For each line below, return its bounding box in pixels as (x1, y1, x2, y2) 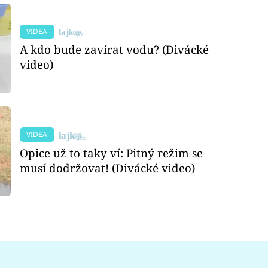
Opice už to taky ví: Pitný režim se (20, 145, 203, 160)
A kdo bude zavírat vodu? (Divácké (20, 42, 209, 57)
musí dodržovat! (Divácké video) (20, 160, 196, 175)
